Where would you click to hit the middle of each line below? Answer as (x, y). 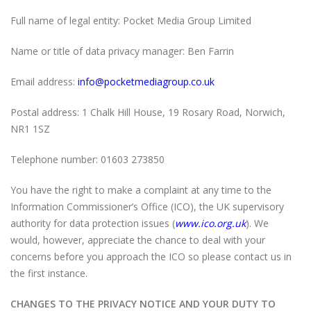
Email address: (44, 82)
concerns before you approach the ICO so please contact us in (151, 257)
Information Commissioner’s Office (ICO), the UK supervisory (147, 207)
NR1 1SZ (30, 129)
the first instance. (49, 273)
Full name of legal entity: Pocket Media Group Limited (131, 20)
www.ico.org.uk (210, 223)
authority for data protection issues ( (93, 223)
